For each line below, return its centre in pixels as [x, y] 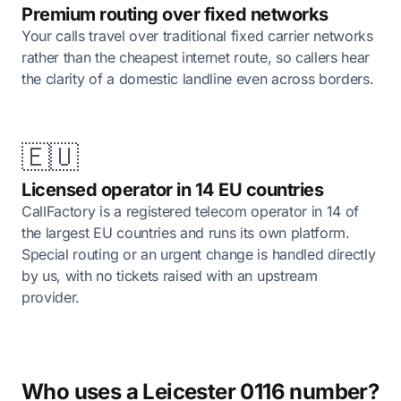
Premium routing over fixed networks [175, 14]
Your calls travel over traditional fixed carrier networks [197, 36]
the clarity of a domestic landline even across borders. [198, 79]
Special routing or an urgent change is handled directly [199, 254]
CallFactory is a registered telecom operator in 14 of [191, 211]
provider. [51, 297]
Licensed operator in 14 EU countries [172, 190]
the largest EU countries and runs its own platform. [186, 233]
